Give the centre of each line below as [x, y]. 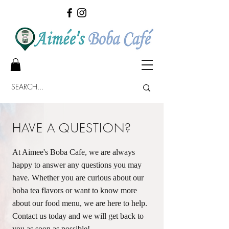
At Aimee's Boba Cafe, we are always [74, 152]
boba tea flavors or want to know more [75, 191]
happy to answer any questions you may [77, 165]
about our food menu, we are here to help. [80, 203]
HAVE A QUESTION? [72, 128]
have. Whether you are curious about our [78, 178]
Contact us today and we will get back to [78, 216]
